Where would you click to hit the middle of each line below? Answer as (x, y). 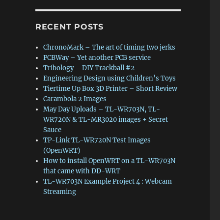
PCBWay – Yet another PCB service (97, 58)
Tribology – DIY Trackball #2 (89, 68)
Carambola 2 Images (75, 99)
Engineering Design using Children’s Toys (110, 78)
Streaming (60, 192)
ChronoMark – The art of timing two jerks (110, 47)
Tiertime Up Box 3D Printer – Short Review (110, 89)
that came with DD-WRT (82, 171)
